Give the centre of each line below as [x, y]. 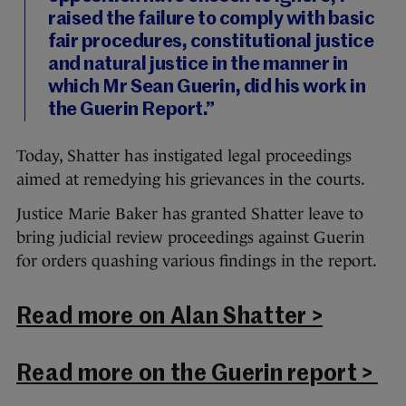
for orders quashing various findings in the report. [197, 261]
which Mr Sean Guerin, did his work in [207, 88]
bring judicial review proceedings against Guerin [191, 238]
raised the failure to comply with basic [212, 20]
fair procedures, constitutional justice [211, 43]
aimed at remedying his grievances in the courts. [191, 180]
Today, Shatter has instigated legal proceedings [184, 156]
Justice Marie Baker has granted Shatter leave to [190, 214]
